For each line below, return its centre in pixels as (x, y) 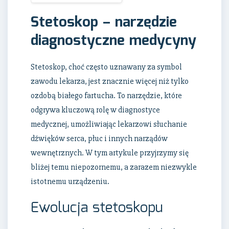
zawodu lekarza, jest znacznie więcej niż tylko (110, 82)
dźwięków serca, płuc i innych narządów (99, 139)
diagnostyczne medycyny (113, 41)
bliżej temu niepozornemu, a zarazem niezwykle (114, 167)
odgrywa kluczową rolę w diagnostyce (95, 110)
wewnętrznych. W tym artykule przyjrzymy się (110, 153)
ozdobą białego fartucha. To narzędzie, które (106, 96)
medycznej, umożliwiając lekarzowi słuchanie (109, 124)
